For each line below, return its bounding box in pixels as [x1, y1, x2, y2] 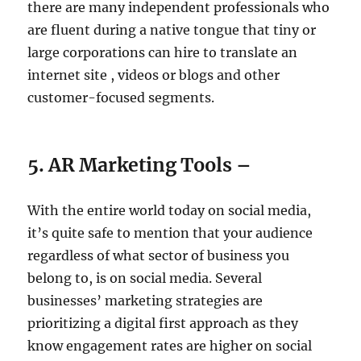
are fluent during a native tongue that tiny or [27, 22, 317, 39]
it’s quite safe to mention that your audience [27, 225, 313, 242]
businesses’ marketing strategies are [27, 293, 263, 309]
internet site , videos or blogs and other [27, 67, 280, 84]
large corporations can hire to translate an [27, 44, 298, 61]
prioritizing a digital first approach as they [27, 315, 299, 332]
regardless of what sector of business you [27, 247, 290, 264]
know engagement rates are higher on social [27, 338, 313, 355]
